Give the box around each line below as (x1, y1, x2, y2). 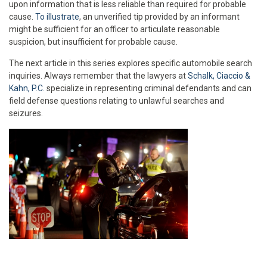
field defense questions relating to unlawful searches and (9, 95, 224, 105)
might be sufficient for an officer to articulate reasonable (9, 24, 220, 34)
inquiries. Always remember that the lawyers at (9, 70, 188, 80)
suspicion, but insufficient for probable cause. (9, 36, 178, 46)
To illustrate (35, 11, 79, 21)
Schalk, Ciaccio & (188, 70, 250, 80)
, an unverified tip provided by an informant (79, 11, 240, 21)
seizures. (9, 108, 43, 118)
